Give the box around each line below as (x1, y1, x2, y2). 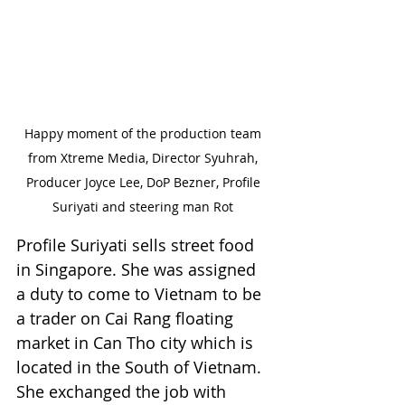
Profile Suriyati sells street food (16, 234, 259, 256)
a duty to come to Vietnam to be (16, 283, 266, 305)
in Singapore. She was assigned (16, 259, 260, 280)
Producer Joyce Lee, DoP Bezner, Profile (25, 174, 264, 191)
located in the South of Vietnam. (16, 356, 266, 378)
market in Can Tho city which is (16, 332, 258, 353)
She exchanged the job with (16, 381, 231, 402)
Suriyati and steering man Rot (52, 198, 237, 215)
